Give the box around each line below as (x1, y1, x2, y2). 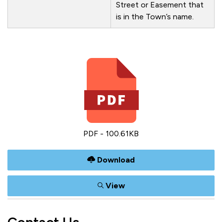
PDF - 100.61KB (83, 129, 139, 138)
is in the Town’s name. (116, 12, 194, 21)
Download (95, 155, 135, 165)
